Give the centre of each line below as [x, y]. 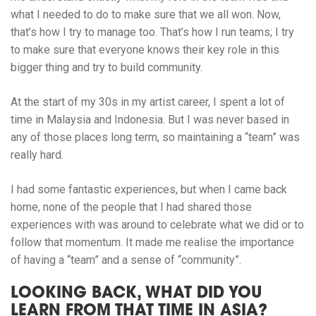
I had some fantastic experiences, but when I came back [149, 190]
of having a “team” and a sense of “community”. [126, 260]
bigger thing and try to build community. [107, 68]
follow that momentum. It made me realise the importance [152, 243]
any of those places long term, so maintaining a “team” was [155, 138]
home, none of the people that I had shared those [131, 207]
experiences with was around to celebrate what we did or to [157, 225]
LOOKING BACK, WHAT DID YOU [136, 294]
